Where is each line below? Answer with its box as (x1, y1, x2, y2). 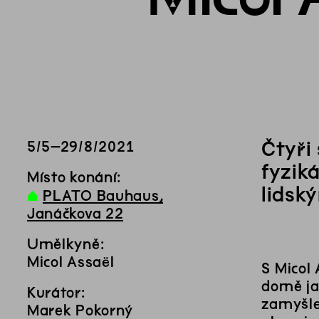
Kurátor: (26, 285, 85, 300)
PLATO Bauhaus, (43, 188, 164, 204)
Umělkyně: (26, 236, 105, 252)
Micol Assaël (26, 254, 115, 270)
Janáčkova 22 (26, 206, 124, 221)
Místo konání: (26, 169, 122, 185)
